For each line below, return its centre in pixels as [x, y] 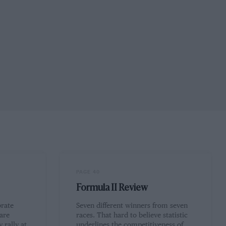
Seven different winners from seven [132, 206]
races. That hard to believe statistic [132, 216]
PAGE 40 [88, 172]
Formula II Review [112, 188]
